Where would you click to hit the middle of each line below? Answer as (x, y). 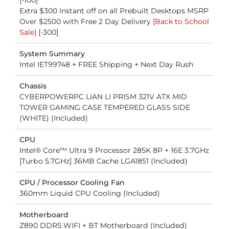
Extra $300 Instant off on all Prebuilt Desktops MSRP (114, 11)
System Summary (52, 54)
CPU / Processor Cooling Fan (72, 183)
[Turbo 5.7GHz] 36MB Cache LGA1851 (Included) (103, 161)
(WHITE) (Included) (53, 118)
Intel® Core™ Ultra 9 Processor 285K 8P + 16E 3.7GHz (114, 151)
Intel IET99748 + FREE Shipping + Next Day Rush (106, 65)
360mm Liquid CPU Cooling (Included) (89, 193)
